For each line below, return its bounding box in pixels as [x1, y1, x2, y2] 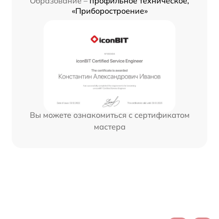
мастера [93, 121, 126, 131]
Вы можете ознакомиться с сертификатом [29, 109, 190, 120]
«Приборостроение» [71, 5, 148, 16]
